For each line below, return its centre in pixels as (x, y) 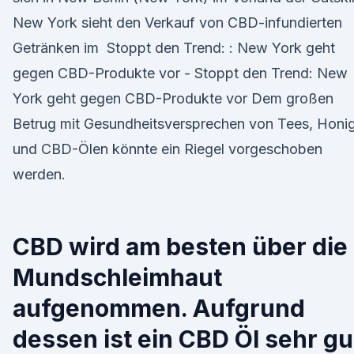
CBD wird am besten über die (180, 247)
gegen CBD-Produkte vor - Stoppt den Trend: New (180, 73)
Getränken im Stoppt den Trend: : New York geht (174, 48)
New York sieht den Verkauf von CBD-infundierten (177, 23)
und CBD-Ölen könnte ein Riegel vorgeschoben (168, 149)
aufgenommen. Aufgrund (159, 308)
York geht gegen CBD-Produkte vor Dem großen (173, 98)
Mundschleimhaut (117, 277)
